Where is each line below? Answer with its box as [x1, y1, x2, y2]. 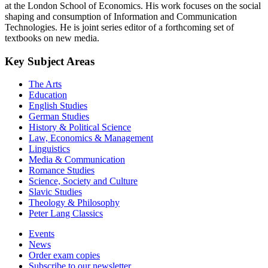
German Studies [29, 111, 89, 122]
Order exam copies [29, 250, 100, 261]
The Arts [29, 79, 62, 90]
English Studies [29, 100, 87, 111]
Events [29, 229, 54, 239]
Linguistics [29, 144, 70, 154]
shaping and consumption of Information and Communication [5, 11, 237, 22]
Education [29, 90, 67, 100]
